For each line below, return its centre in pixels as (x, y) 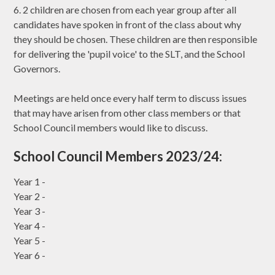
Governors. (37, 69)
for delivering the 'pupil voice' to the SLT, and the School (130, 54)
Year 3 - (31, 211)
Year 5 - (31, 241)
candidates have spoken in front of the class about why (128, 25)
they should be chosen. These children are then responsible (136, 39)
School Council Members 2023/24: (118, 157)
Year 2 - (31, 196)
